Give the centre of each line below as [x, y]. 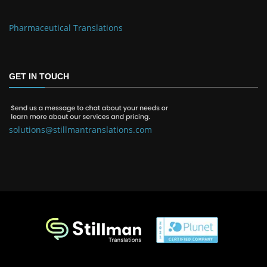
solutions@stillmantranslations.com [80, 130]
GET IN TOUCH [39, 77]
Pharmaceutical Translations [66, 28]
